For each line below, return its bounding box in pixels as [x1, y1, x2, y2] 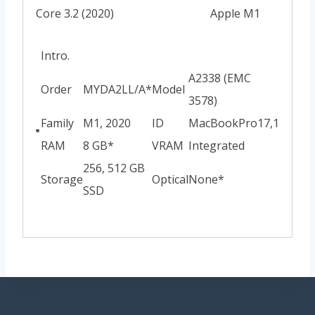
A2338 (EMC [188, 70, 251, 86]
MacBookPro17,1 [188, 115, 279, 131]
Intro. [41, 48, 70, 64]
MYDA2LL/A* [83, 82, 152, 98]
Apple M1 [210, 6, 260, 22]
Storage [41, 172, 83, 188]
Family [41, 115, 74, 131]
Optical [152, 172, 188, 188]
